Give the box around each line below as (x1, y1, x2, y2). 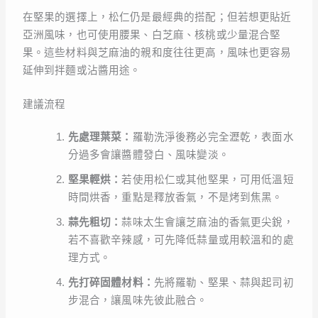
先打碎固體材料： (67, 277, 154, 289)
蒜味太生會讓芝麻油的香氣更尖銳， (121, 216, 294, 229)
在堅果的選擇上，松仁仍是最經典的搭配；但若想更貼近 (22, 11, 292, 23)
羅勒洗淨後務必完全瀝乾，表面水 (132, 131, 294, 143)
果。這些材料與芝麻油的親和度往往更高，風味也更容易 (22, 47, 292, 59)
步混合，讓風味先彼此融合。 (67, 295, 208, 307)
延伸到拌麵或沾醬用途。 (22, 65, 141, 77)
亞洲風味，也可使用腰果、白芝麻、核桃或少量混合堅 (22, 29, 281, 41)
